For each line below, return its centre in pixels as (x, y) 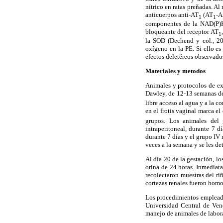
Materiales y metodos (175, 71)
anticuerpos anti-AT (172, 15)
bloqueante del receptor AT (182, 31)
